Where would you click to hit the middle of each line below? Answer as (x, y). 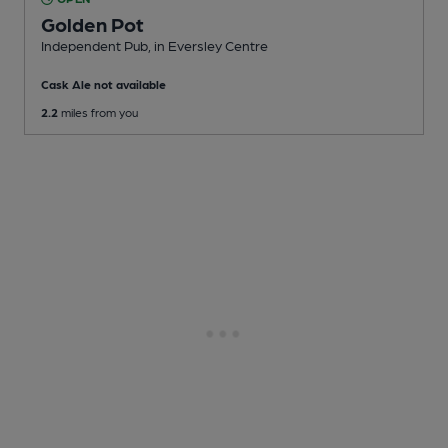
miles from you (98, 112)
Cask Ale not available (103, 84)
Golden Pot (92, 24)
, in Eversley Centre (208, 45)
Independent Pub (94, 45)
